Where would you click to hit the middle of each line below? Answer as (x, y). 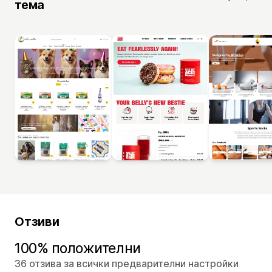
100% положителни (78, 248)
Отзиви (37, 221)
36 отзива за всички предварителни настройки (127, 263)
